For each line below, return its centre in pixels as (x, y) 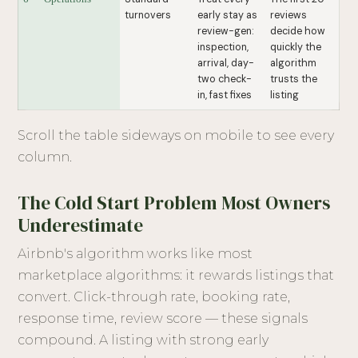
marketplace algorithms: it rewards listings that (176, 276)
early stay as (228, 16)
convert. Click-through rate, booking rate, (154, 297)
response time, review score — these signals (163, 319)
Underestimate (81, 226)
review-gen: (226, 32)
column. (45, 157)
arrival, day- (226, 64)
